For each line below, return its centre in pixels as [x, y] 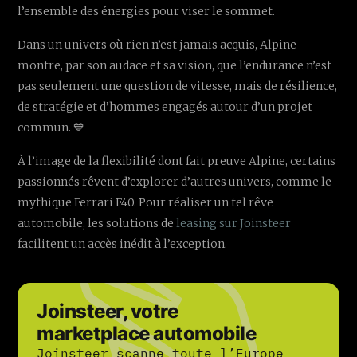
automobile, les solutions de [97, 224]
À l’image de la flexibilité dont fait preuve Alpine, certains [177, 161]
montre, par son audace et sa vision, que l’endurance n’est [175, 66]
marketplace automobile [147, 334]
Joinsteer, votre [108, 312]
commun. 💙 [51, 128]
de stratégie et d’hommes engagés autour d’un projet [165, 107]
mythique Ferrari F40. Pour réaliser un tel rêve [146, 203]
